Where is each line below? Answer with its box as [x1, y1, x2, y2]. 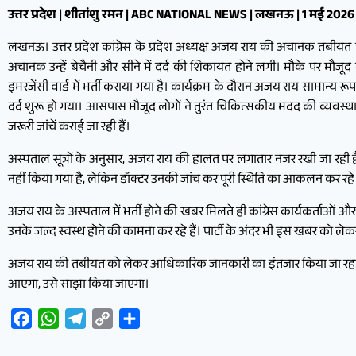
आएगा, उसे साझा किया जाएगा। [8, 274, 149, 296]
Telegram [86, 307, 135, 329]
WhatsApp [59, 307, 114, 329]
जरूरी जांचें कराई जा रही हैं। [8, 117, 130, 139]
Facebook [32, 307, 83, 329]
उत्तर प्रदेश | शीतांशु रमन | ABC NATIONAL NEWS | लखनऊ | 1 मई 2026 [8, 5, 354, 27]
